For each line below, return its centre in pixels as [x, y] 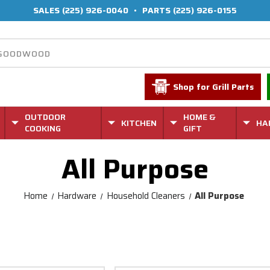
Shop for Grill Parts [214, 87]
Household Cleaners [146, 196]
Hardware [77, 196]
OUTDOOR [46, 117]
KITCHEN [139, 123]
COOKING [43, 128]
